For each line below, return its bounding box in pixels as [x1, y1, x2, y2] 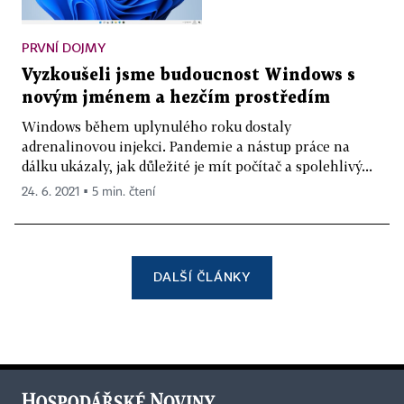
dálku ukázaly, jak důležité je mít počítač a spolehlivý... [22, 158, 372, 175]
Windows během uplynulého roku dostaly [22, 118, 291, 135]
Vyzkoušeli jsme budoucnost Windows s [22, 68, 355, 84]
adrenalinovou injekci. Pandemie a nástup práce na [22, 138, 350, 155]
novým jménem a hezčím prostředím [22, 90, 330, 106]
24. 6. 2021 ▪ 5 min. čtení [22, 186, 155, 199]
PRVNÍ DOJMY [22, 40, 106, 56]
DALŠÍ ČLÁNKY [153, 269, 251, 285]
